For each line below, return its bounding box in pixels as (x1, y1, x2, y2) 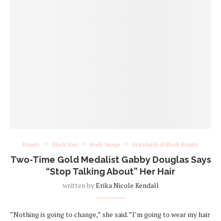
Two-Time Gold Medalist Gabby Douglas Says (10, 154, 211, 165)
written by (62, 180, 96, 190)
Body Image (90, 141, 120, 148)
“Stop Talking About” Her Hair (46, 166, 175, 177)
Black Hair (52, 141, 78, 148)
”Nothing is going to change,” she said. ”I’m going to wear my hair (10, 209, 210, 219)
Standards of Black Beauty (132, 141, 198, 148)
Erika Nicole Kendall (95, 180, 159, 190)
